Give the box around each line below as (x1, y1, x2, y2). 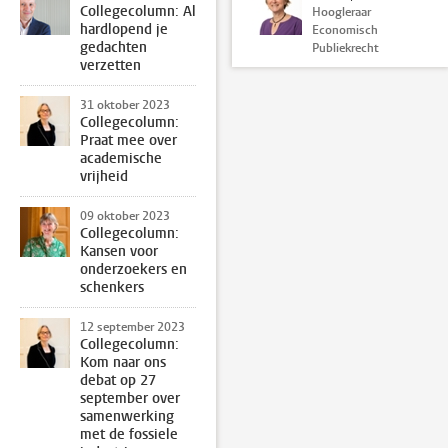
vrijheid (80, 166, 128, 186)
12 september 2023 (80, 318, 185, 335)
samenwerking (80, 406, 174, 426)
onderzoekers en (80, 259, 187, 279)
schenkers (80, 277, 144, 297)
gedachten (80, 37, 147, 57)
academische (80, 148, 162, 168)
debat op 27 (80, 370, 156, 390)
